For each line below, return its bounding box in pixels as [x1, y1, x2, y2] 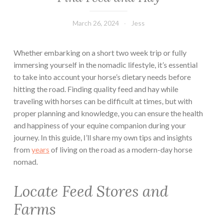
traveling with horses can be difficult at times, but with [14, 96, 192, 106]
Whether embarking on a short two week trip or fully [14, 47, 186, 57]
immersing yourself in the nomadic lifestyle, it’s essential [14, 60, 198, 69]
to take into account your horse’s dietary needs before [14, 72, 191, 81]
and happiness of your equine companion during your [14, 120, 186, 130]
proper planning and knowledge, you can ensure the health [14, 108, 203, 118]
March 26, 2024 [72, 18, 119, 27]
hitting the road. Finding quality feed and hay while [14, 84, 178, 93]
